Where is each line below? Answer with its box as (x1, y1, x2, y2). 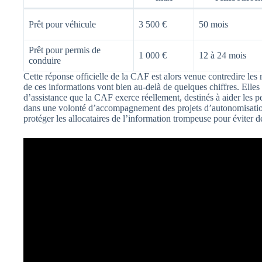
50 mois (199, 19, 228, 29)
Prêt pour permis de (29, 44, 101, 55)
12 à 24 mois (199, 50, 246, 60)
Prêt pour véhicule (29, 19, 96, 29)
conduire (29, 55, 61, 65)
